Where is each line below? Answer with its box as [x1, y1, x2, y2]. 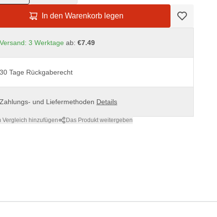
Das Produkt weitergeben [66, 117, 133, 124]
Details [96, 98, 117, 106]
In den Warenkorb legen [41, 12, 124, 20]
